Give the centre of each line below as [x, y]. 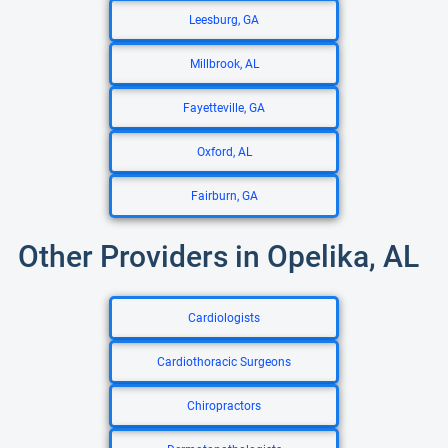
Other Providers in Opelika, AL [218, 256]
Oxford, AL [224, 152]
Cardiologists [224, 318]
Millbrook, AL [224, 64]
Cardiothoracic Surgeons [224, 362]
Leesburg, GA [224, 20]
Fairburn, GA [224, 196]
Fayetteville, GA [224, 108]
